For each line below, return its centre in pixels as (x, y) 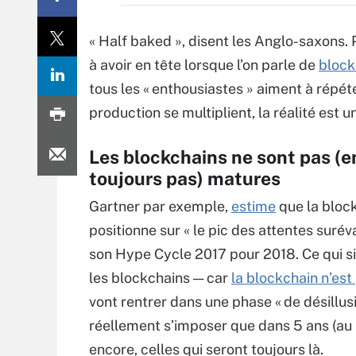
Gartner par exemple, (160, 206)
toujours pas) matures (185, 178)
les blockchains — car (160, 278)
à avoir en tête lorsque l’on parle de (204, 65)
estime (253, 206)
